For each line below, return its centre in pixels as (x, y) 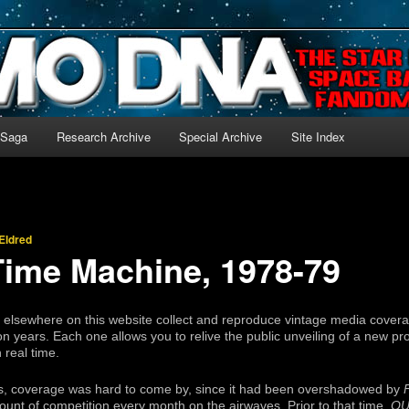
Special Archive (221, 136)
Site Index (318, 136)
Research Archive (103, 136)
